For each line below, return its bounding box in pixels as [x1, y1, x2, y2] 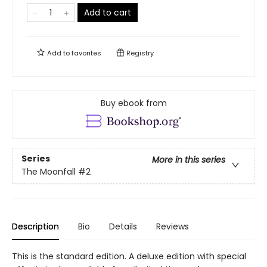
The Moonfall [21, 166, 76, 178]
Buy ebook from [100, 97, 167, 109]
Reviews [156, 220, 189, 232]
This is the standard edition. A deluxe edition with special [12, 250, 246, 262]
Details [109, 220, 137, 232]
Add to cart [84, 6, 131, 18]
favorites [72, 48, 101, 58]
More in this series [152, 154, 225, 166]
